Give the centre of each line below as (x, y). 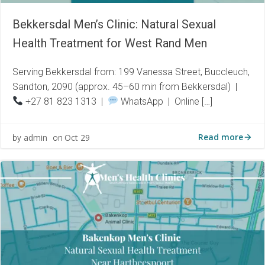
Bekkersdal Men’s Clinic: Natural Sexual (114, 24)
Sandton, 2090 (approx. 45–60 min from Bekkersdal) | (126, 86)
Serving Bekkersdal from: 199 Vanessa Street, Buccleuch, (131, 72)
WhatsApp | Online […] (166, 101)
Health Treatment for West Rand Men (110, 43)
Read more (221, 137)
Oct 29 (77, 137)
